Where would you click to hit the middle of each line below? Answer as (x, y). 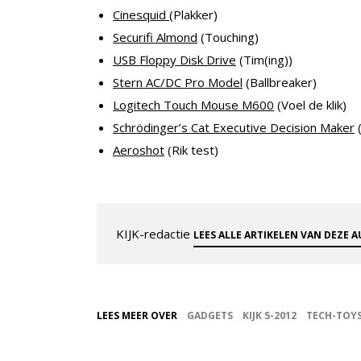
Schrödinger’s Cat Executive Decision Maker (234, 128)
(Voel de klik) (310, 105)
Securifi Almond (155, 37)
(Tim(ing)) (264, 60)
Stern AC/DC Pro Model (178, 83)
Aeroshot (139, 150)
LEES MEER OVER (137, 316)
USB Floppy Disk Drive (174, 60)
